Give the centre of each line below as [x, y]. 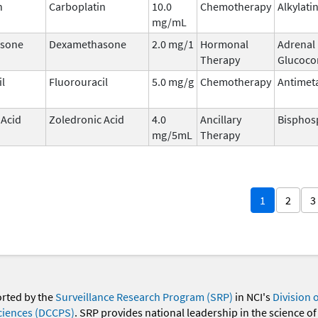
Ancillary [221, 119]
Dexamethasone [88, 44]
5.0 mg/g [173, 81]
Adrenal [296, 44]
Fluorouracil [78, 81]
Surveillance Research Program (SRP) [144, 297]
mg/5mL [172, 135]
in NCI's [252, 297]
